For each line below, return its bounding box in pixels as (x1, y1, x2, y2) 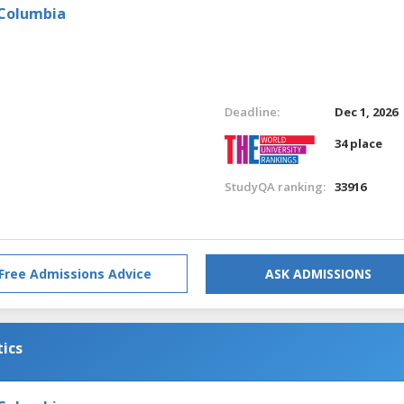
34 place (335, 134, 383, 151)
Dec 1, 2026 (335, 103, 399, 120)
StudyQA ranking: (224, 178, 326, 195)
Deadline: (224, 103, 280, 120)
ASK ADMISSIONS (265, 264, 372, 282)
